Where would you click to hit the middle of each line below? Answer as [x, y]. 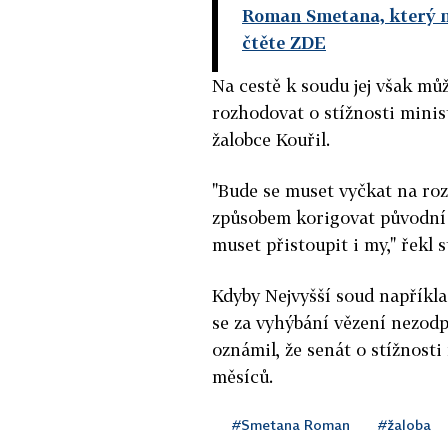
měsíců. [242, 376]
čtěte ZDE [284, 42]
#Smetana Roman [291, 424]
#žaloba [404, 424]
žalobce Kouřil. [271, 139]
